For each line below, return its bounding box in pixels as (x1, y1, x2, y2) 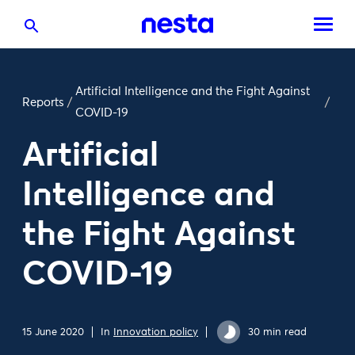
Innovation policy (113, 326, 198, 338)
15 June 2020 (22, 326, 84, 338)
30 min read (248, 326, 307, 338)
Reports (22, 96, 64, 109)
